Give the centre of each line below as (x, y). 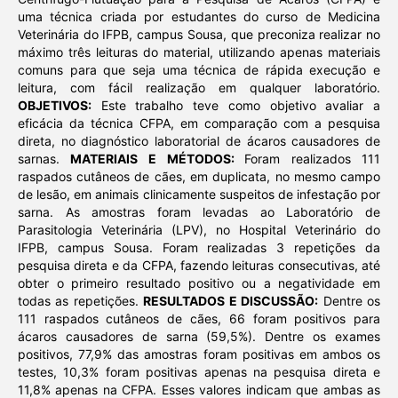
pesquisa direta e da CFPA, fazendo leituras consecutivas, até (199, 266)
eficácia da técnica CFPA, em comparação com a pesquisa (199, 123)
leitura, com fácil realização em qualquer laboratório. (199, 88)
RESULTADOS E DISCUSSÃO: (231, 301)
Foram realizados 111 (313, 159)
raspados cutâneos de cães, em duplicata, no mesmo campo (199, 177)
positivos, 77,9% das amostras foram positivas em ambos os (199, 354)
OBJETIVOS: (54, 106)
